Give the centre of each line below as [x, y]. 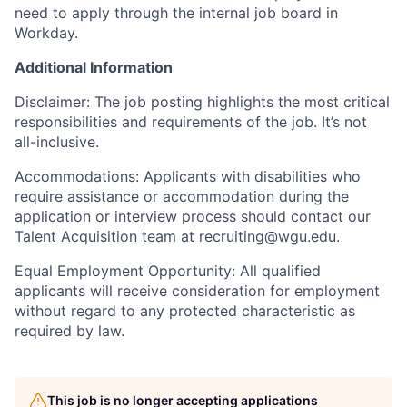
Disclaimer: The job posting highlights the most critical [202, 101]
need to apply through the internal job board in [176, 12]
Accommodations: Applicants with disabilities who [188, 176]
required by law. [69, 330]
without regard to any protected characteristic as [185, 310]
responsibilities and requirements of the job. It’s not [191, 121]
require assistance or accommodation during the [182, 196]
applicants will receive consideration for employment [197, 290]
